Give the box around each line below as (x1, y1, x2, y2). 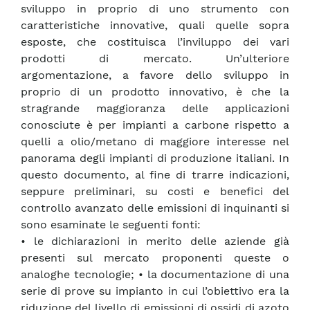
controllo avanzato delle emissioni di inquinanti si (21, 201, 289, 215)
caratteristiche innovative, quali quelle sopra (21, 19, 289, 33)
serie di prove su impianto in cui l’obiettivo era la (21, 284, 289, 298)
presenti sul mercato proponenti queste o (21, 251, 289, 265)
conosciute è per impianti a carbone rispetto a (21, 118, 289, 132)
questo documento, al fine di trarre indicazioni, (21, 168, 289, 182)
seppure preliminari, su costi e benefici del (21, 185, 289, 199)
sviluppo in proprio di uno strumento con (21, 2, 289, 16)
